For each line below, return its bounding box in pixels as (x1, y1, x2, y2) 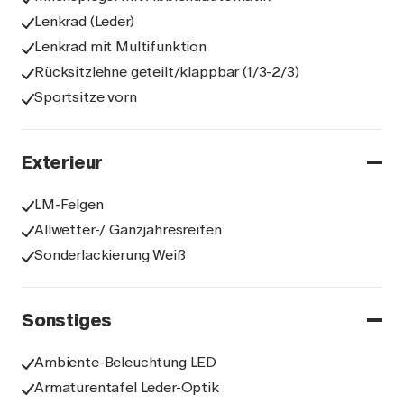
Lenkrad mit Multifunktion (34, 38, 207, 55)
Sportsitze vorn (34, 88, 137, 106)
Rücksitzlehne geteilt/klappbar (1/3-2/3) (34, 63, 299, 80)
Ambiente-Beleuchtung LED (34, 353, 217, 371)
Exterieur (22, 151, 104, 173)
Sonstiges (22, 309, 113, 331)
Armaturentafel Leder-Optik (34, 379, 219, 396)
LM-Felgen (34, 196, 104, 213)
